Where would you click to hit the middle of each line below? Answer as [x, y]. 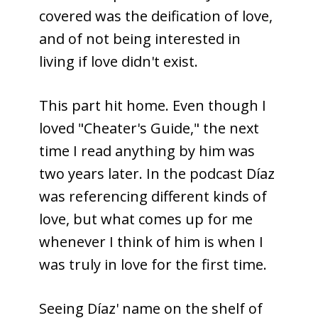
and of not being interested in [140, 38]
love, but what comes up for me [146, 219]
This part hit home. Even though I [153, 105]
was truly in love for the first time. [153, 264]
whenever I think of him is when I [151, 241]
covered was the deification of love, [156, 16]
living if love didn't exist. [119, 61]
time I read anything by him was [147, 150]
